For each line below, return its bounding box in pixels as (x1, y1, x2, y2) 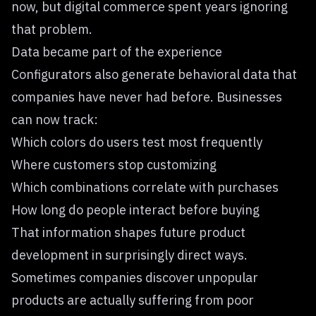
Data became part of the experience (11, 43, 222, 60)
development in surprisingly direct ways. (11, 246, 248, 263)
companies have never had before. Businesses (11, 88, 282, 105)
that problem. (11, 20, 92, 37)
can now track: (11, 111, 98, 128)
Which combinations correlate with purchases (11, 178, 279, 195)
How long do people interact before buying (11, 201, 260, 218)
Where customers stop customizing (11, 156, 217, 173)
